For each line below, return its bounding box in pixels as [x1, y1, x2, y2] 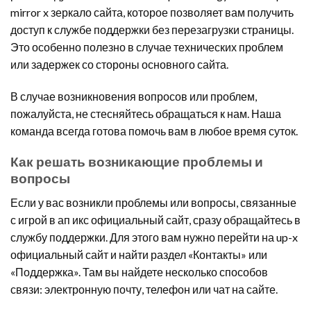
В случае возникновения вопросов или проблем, [10, 89, 257, 103]
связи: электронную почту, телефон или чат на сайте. [10, 282, 278, 296]
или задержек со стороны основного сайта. [10, 57, 228, 71]
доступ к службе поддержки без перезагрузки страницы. [10, 22, 294, 36]
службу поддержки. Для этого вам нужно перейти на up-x [10, 230, 298, 244]
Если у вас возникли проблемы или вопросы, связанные [10, 195, 296, 209]
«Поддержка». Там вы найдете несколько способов [10, 264, 268, 278]
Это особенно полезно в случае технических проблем [10, 40, 283, 53]
